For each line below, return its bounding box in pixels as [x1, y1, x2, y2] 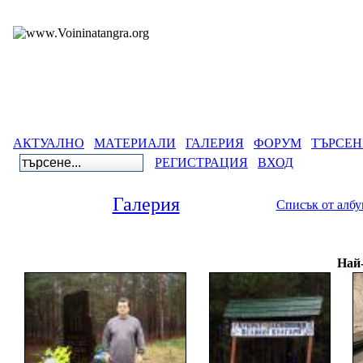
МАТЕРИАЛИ [94, 136, 176, 150]
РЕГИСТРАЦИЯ [155, 156, 248, 169]
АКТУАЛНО [13, 136, 84, 150]
